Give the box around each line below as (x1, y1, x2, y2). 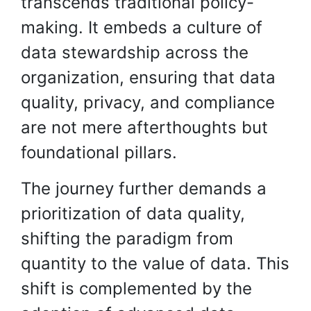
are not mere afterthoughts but (21, 117, 268, 137)
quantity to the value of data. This (21, 253, 289, 274)
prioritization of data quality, (21, 203, 245, 224)
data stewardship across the (21, 42, 249, 62)
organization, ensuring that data (21, 67, 276, 87)
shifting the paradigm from (21, 228, 233, 249)
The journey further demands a (21, 178, 267, 199)
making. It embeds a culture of (21, 17, 262, 37)
